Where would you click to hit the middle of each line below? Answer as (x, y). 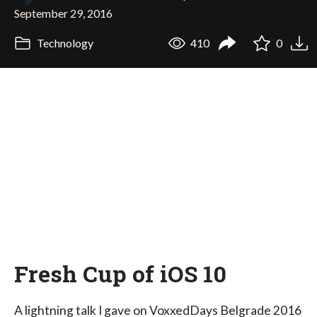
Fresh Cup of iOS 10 (120, 273)
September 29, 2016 (63, 13)
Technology (64, 43)
